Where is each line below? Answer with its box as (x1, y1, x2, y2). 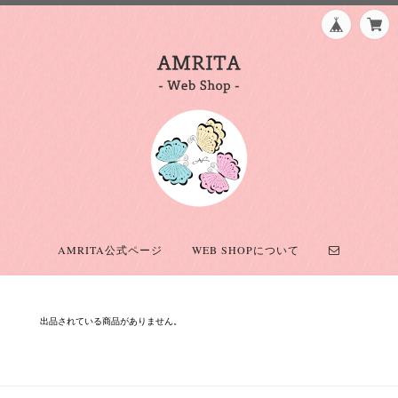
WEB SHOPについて (192, 243, 299, 257)
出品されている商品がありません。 (40, 316, 182, 326)
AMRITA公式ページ (58, 243, 163, 257)
